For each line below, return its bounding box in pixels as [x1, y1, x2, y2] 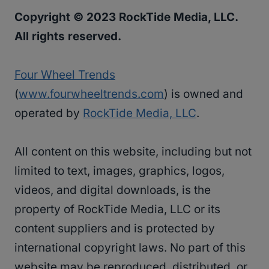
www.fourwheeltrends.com [19, 87, 164, 101]
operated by [14, 106, 83, 121]
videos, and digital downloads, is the [14, 183, 211, 198]
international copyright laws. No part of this [14, 241, 246, 255]
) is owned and [164, 87, 243, 101]
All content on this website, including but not [14, 145, 252, 159]
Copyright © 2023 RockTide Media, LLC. [14, 10, 238, 25]
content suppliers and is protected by [14, 222, 215, 236]
